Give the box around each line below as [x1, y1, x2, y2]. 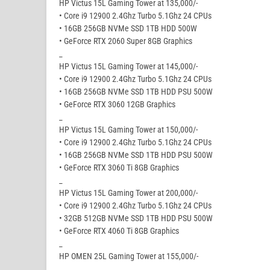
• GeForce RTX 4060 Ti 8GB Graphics [59, 226, 179, 236]
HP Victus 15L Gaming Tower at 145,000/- [59, 61, 198, 72]
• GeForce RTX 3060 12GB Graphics [59, 99, 175, 110]
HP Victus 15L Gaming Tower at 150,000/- [59, 125, 198, 135]
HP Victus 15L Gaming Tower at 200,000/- [59, 188, 198, 198]
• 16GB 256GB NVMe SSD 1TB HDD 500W [59, 24, 197, 34]
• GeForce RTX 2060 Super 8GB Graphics [59, 36, 192, 46]
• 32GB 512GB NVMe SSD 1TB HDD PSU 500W [59, 213, 213, 224]
